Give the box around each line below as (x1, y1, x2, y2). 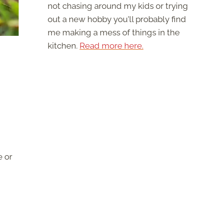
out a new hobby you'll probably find (48, 14, 186, 25)
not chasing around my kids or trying (48, 1, 188, 11)
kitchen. (48, 41, 80, 51)
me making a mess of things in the (48, 27, 180, 38)
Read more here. (80, 41, 143, 51)
